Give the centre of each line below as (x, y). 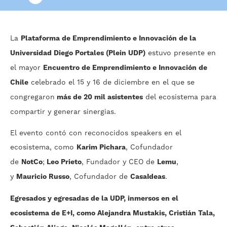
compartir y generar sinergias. (63, 112)
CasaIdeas (148, 177)
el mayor (27, 68)
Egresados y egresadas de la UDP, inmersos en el (94, 199)
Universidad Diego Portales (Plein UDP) (78, 53)
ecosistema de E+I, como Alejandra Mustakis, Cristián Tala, (112, 214)
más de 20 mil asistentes (99, 98)
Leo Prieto (63, 162)
